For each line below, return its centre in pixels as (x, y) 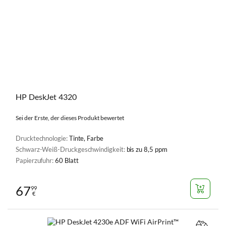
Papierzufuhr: (36, 160)
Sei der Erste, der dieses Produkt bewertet (70, 118)
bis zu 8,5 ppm (147, 149)
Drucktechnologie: (42, 138)
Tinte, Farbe (86, 138)
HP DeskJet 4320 (46, 96)
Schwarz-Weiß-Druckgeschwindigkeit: (71, 149)
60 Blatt (67, 160)
